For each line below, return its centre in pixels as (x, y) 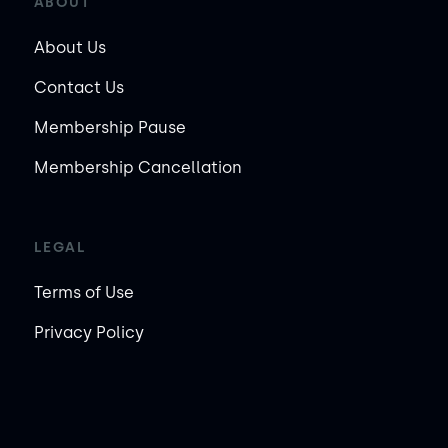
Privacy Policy (88, 332)
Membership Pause (109, 127)
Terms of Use (83, 292)
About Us (69, 47)
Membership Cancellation (137, 167)
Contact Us (78, 87)
